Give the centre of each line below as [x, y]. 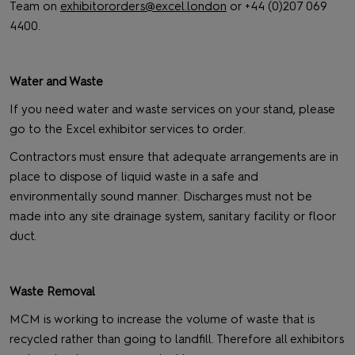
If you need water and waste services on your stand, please [172, 109]
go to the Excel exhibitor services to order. [128, 129]
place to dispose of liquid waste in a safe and [134, 177]
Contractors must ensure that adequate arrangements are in [174, 157]
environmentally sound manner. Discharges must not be [161, 197]
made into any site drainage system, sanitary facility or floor [173, 216]
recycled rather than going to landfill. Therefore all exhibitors [177, 339]
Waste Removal [52, 292]
